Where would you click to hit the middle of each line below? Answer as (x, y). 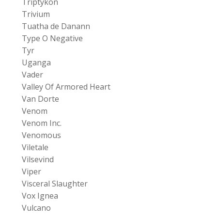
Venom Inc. (41, 123)
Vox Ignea (40, 195)
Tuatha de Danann (56, 26)
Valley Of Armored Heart (66, 86)
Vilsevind (38, 159)
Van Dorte (40, 99)
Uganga (36, 62)
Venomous (41, 135)
